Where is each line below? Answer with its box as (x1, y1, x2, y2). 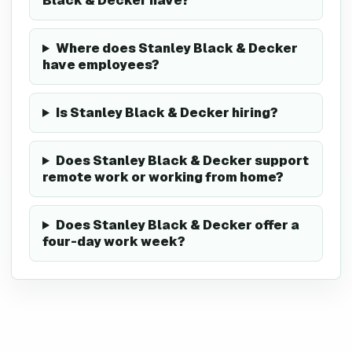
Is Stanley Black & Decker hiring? (55, 104, 278, 121)
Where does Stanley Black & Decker (55, 40, 298, 57)
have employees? (42, 57, 159, 73)
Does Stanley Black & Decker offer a (55, 217, 299, 233)
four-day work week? (42, 233, 185, 250)
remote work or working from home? (42, 169, 284, 185)
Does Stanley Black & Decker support (55, 152, 309, 169)
